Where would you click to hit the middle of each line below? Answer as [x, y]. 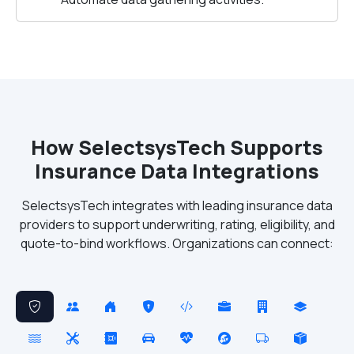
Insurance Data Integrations [177, 171]
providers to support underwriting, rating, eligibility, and [177, 224]
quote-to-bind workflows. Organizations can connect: [177, 243]
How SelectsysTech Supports [177, 147]
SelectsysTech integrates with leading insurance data [177, 205]
